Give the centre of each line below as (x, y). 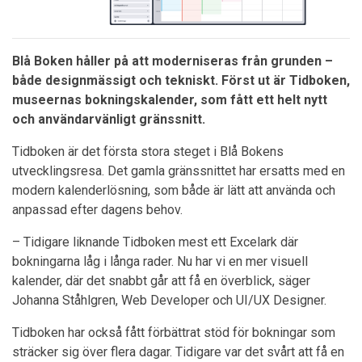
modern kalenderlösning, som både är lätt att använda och (174, 190)
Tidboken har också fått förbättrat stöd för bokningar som (174, 332)
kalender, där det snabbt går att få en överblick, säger (161, 280)
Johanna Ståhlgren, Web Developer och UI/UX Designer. (169, 300)
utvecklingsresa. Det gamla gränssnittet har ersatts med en (179, 170)
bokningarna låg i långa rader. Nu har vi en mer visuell (160, 261)
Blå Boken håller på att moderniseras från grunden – (173, 61)
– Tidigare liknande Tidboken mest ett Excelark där (155, 242)
